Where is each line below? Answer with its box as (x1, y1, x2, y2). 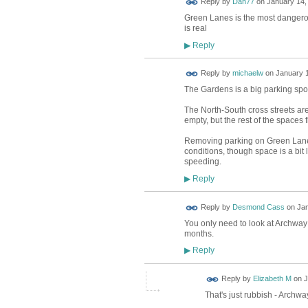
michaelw (232, 69, 263, 78)
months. (184, 228, 214, 239)
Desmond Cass (232, 203, 285, 212)
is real (184, 23, 207, 34)
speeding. (184, 157, 221, 167)
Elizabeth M (252, 274, 291, 283)
